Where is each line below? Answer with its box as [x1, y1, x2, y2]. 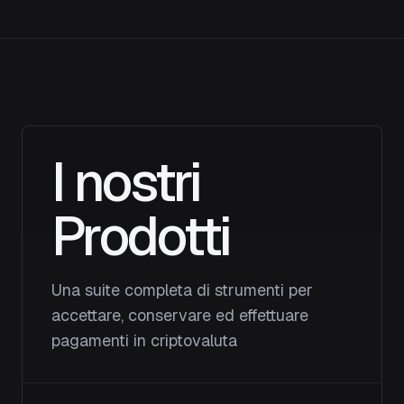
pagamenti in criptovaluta [51, 330, 237, 351]
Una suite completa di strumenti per [51, 280, 313, 300]
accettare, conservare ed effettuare [51, 305, 308, 326]
